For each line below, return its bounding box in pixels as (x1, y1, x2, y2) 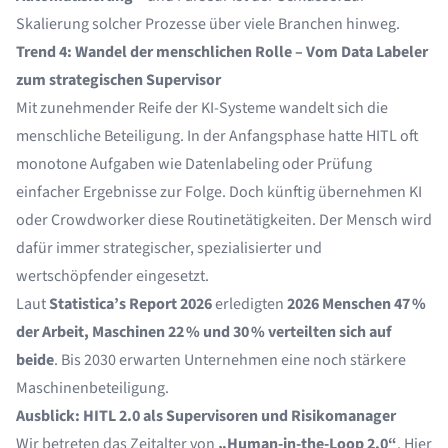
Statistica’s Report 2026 (49, 293, 212, 315)
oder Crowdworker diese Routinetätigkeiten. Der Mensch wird (16, 209, 432, 231)
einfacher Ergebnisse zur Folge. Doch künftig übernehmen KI (16, 181, 422, 203)
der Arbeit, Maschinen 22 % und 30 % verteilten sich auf (16, 321, 391, 343)
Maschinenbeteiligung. (16, 377, 169, 399)
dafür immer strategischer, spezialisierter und (16, 237, 322, 259)
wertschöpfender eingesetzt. (16, 265, 209, 287)
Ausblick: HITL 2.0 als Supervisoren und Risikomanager (16, 405, 396, 427)
